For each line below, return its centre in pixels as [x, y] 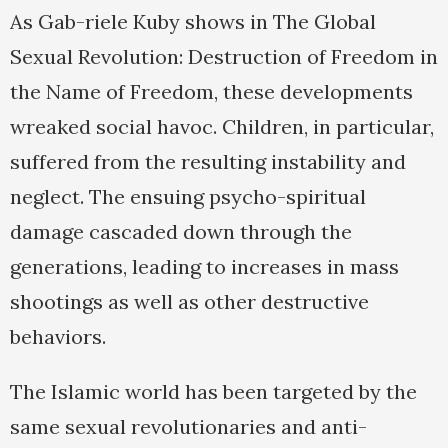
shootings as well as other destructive [189, 302]
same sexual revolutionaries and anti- [188, 427]
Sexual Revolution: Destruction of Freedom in [224, 57]
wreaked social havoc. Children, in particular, [222, 127]
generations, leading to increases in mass [204, 267]
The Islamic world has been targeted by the [213, 392]
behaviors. [58, 337]
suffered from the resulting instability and [208, 162]
